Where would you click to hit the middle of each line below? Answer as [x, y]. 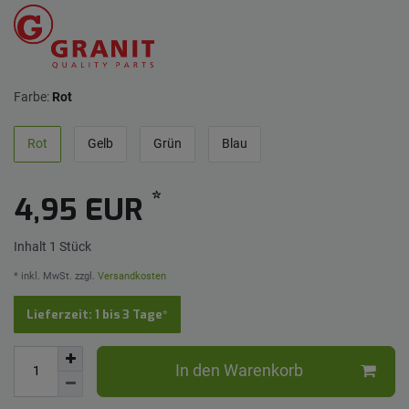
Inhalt [31, 246]
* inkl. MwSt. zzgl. [54, 276]
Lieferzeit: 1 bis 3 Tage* [97, 314]
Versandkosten [131, 276]
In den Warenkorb [239, 371]
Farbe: [31, 96]
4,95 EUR [83, 209]
